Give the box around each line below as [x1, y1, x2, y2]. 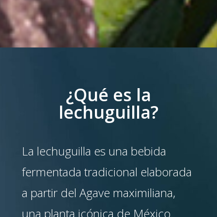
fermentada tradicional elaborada [21, 164, 192, 180]
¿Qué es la [65, 83, 151, 107]
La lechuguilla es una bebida [21, 143, 166, 159]
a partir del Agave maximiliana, [21, 185, 175, 201]
